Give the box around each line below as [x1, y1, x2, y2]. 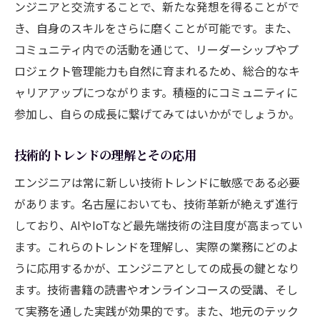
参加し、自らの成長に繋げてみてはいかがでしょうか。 [14, 104, 300, 122]
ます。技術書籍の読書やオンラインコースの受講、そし [14, 280, 298, 298]
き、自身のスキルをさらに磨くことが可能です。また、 [14, 19, 298, 36]
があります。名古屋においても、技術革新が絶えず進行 [14, 194, 298, 212]
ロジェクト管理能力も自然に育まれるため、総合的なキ [14, 61, 300, 79]
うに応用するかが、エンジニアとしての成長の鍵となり [14, 259, 300, 276]
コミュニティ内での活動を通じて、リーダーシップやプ [14, 40, 299, 58]
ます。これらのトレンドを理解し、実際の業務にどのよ [14, 237, 299, 255]
